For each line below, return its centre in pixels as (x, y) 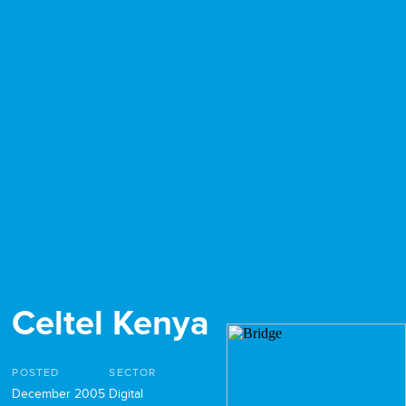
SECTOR (133, 373)
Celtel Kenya (111, 325)
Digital (126, 394)
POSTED (36, 373)
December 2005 (59, 394)
